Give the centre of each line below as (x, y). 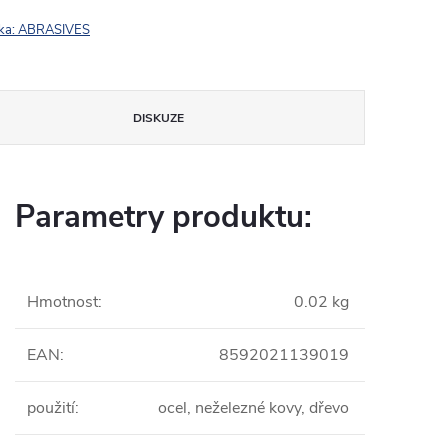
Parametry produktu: (163, 217)
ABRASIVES (54, 30)
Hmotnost (62, 302)
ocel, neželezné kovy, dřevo (253, 408)
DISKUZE (159, 118)
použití (51, 408)
